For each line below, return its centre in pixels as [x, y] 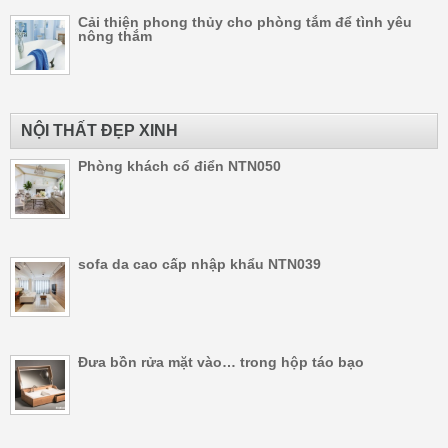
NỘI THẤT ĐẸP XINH [99, 130]
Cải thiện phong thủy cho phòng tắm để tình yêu [245, 21]
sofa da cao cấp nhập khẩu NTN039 [199, 263]
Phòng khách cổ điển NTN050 [179, 165]
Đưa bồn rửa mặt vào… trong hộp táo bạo [221, 361]
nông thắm [115, 35]
